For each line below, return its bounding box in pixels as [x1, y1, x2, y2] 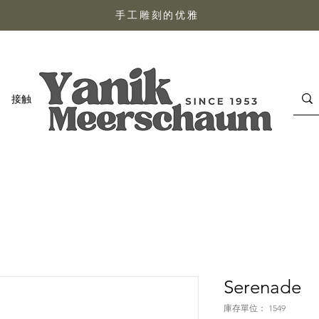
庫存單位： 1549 [224, 303, 286, 313]
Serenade [224, 276, 301, 298]
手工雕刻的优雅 [115, 9, 199, 21]
